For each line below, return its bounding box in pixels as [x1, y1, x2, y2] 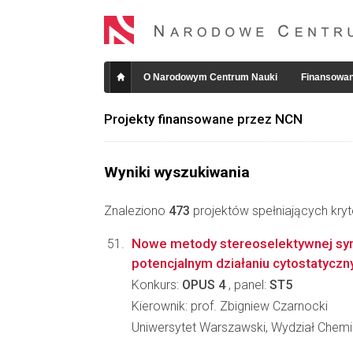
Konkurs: [132, 277, 182, 292]
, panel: [225, 277, 269, 292]
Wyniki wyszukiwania [104, 163, 250, 181]
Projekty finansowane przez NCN [104, 111, 303, 127]
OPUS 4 [182, 277, 225, 292]
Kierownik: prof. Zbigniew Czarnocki [132, 299, 328, 314]
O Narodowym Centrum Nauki [143, 72, 277, 83]
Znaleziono [104, 203, 169, 218]
